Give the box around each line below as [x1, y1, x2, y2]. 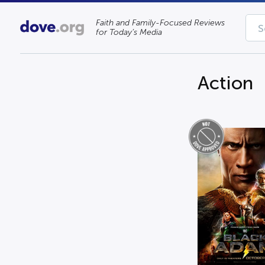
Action [197, 73, 253, 93]
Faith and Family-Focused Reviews [96, 18, 225, 27]
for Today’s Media [96, 28, 163, 37]
